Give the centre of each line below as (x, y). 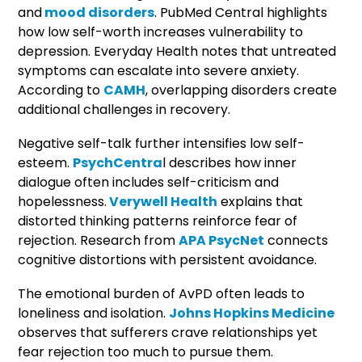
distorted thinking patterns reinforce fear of (158, 221)
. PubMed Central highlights (241, 12)
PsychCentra (118, 162)
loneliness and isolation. (94, 313)
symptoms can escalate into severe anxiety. (159, 70)
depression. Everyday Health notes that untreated (177, 51)
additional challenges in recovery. (124, 109)
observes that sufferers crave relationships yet (168, 332)
